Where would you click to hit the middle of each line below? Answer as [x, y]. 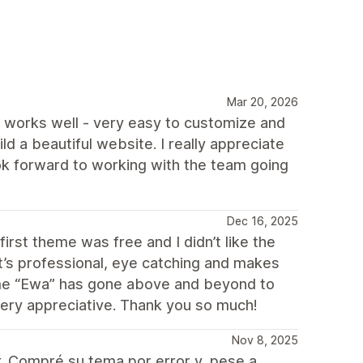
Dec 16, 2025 [263, 220]
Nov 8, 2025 [265, 340]
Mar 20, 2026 [263, 101]
